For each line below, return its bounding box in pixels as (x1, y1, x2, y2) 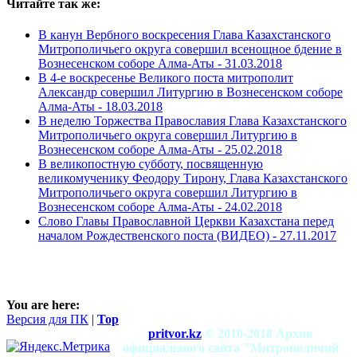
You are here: (6, 298, 80, 312)
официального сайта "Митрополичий (122, 341, 339, 355)
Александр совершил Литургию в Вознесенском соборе (38, 85, 343, 100)
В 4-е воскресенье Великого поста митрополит (38, 71, 293, 85)
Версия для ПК (6, 312, 88, 327)
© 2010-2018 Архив (204, 327, 313, 341)
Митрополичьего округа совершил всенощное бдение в (38, 42, 342, 57)
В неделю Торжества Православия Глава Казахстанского (38, 114, 347, 128)
